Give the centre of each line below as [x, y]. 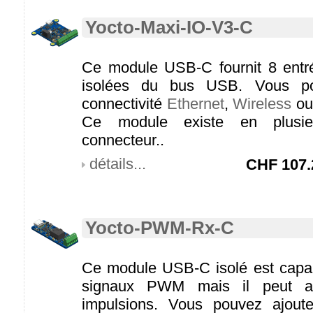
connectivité [124, 104]
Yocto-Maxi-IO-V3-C [169, 27]
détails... [118, 164]
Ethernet [195, 104]
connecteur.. [123, 140]
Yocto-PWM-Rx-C [160, 228]
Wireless [262, 104]
